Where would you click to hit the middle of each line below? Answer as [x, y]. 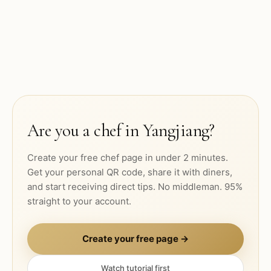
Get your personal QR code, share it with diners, [130, 172]
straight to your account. [79, 201]
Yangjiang [176, 130]
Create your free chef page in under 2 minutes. [128, 158]
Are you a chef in [85, 130]
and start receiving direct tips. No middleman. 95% [135, 187]
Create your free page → [135, 239]
